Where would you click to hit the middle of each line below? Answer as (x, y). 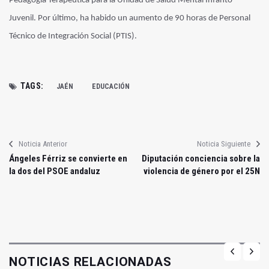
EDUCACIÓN (110, 86)
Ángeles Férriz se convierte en (68, 158)
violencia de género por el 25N (202, 171)
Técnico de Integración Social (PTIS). (73, 36)
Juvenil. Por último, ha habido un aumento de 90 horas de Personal (130, 18)
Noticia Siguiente (224, 144)
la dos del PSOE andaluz (55, 171)
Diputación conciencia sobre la (201, 158)
